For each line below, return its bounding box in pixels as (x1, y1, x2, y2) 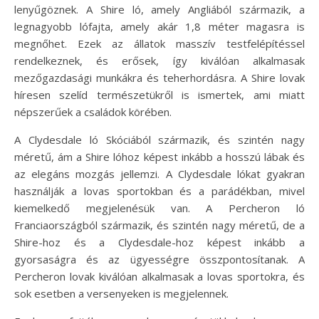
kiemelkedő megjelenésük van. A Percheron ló (14, 200, 305, 215)
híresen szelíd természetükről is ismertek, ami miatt (14, 87, 305, 102)
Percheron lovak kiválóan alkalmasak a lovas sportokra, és (14, 268, 305, 283)
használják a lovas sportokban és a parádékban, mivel (14, 183, 305, 198)
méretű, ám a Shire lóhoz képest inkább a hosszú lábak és (14, 149, 305, 164)
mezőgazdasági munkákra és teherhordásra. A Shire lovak (14, 70, 305, 85)
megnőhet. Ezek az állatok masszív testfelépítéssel (14, 36, 305, 51)
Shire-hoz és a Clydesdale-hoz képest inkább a (14, 234, 305, 249)
